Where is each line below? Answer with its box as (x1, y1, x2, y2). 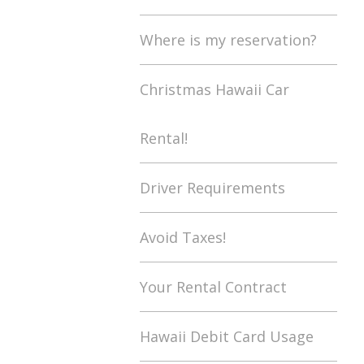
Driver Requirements (140, 178, 285, 197)
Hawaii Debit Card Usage (140, 327, 314, 346)
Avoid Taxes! (140, 227, 226, 247)
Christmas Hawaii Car (140, 80, 289, 99)
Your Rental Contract (140, 277, 287, 297)
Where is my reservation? (140, 30, 317, 50)
